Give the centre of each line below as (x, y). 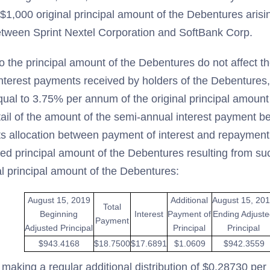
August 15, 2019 (59, 200)
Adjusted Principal (59, 228)
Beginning (59, 214)
